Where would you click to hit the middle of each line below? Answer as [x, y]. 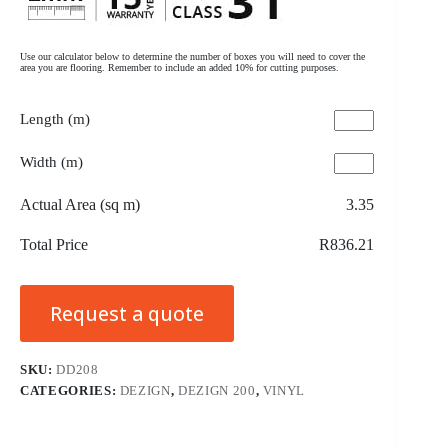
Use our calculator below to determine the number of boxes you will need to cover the [192, 56]
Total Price [54, 244]
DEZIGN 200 [217, 390]
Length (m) [55, 118]
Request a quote [127, 313]
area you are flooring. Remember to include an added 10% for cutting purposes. [179, 67]
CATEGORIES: [70, 390]
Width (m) [51, 161]
